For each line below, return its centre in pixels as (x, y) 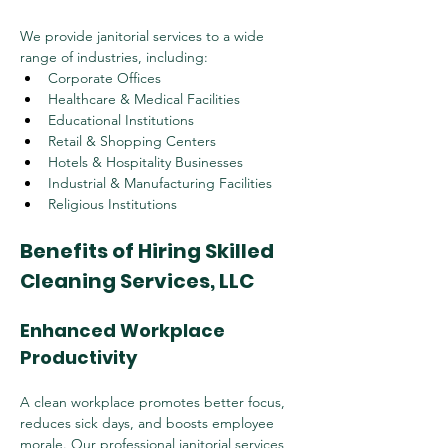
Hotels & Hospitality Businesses (145, 162)
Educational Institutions (121, 120)
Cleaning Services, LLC (137, 281)
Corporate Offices (104, 78)
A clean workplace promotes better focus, (154, 402)
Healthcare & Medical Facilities (144, 99)
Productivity (78, 357)
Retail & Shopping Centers (132, 141)
